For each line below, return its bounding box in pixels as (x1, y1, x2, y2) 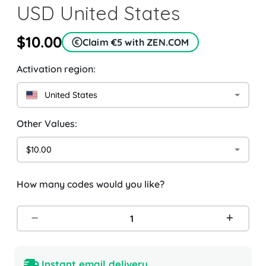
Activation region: (17, 63, 96, 75)
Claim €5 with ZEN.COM (83, 36, 189, 49)
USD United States (17, 1, 180, 26)
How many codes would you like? (17, 178, 164, 191)
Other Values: (17, 118, 77, 130)
